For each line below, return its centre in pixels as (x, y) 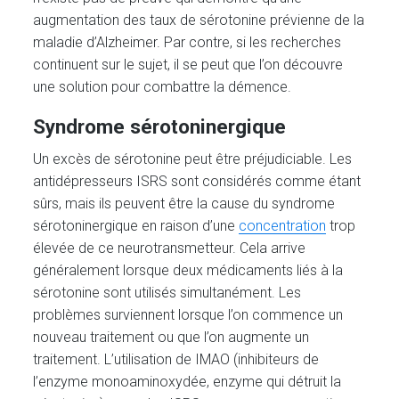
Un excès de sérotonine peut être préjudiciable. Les (193, 159)
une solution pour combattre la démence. (163, 86)
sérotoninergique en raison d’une (136, 225)
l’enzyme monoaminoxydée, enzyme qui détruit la (187, 381)
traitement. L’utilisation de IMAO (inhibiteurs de (176, 359)
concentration (283, 225)
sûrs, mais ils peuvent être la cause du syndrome (184, 203)
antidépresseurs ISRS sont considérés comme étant (197, 181)
